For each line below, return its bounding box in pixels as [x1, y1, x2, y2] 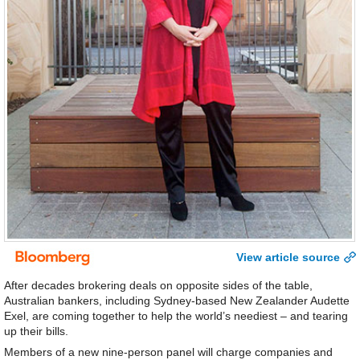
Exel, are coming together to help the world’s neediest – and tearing [4, 309, 348, 323]
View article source [236, 251, 340, 264]
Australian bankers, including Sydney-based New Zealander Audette [4, 294, 350, 308]
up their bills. [4, 325, 68, 338]
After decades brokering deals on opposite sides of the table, [4, 279, 313, 292]
